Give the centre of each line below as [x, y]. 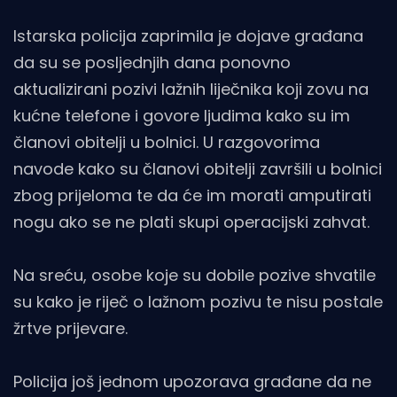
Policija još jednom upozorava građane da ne [192, 381]
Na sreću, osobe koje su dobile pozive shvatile [195, 275]
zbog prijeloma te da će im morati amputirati [192, 195]
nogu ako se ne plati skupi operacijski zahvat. [191, 222]
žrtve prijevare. [70, 328]
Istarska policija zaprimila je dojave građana [188, 36]
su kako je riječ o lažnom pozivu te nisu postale [198, 302]
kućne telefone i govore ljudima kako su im [182, 116]
